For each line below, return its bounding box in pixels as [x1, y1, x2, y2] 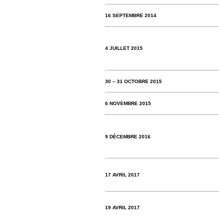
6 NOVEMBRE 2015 [105, 101, 151, 107]
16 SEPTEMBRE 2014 [105, 13, 156, 19]
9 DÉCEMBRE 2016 [105, 133, 151, 139]
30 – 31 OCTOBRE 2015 [105, 78, 162, 84]
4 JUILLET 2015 [105, 45, 143, 51]
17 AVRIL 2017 [105, 172, 140, 177]
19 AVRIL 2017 [105, 205, 140, 211]
